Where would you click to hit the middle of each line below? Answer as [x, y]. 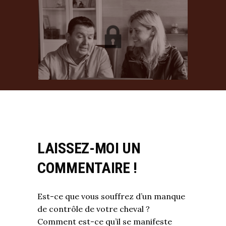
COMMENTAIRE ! [88, 168]
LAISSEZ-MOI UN [89, 148]
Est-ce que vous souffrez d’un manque [111, 196]
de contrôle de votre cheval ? [94, 209]
